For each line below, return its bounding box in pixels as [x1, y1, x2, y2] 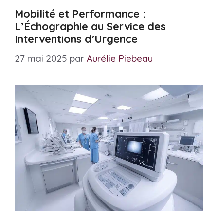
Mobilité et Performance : [15, 7, 145, 21]
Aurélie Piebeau [87, 52, 153, 64]
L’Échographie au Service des [15, 19, 166, 34]
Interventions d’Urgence [15, 32, 138, 46]
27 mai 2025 [15, 52, 67, 64]
